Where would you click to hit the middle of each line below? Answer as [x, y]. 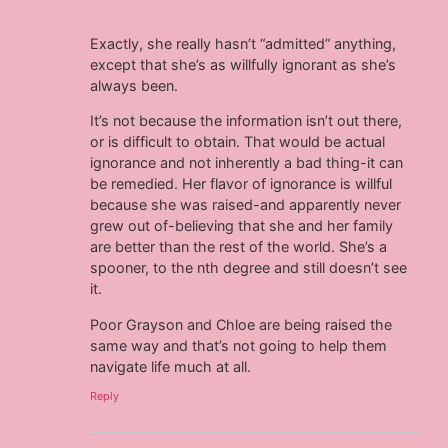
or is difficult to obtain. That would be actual [238, 142]
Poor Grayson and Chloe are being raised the [241, 324]
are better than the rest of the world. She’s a [239, 247]
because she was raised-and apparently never [246, 205]
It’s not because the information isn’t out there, [246, 121]
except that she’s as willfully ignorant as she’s [243, 64]
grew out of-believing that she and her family [242, 226]
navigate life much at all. [171, 366]
